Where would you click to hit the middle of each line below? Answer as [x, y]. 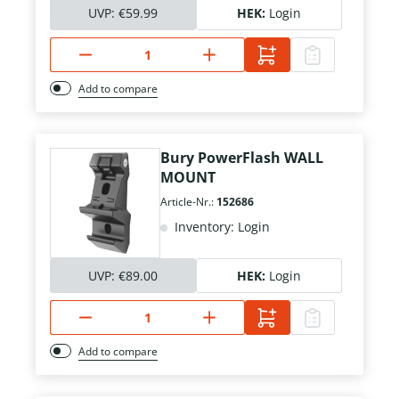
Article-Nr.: [188, 202]
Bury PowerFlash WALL [242, 158]
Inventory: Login [220, 227]
